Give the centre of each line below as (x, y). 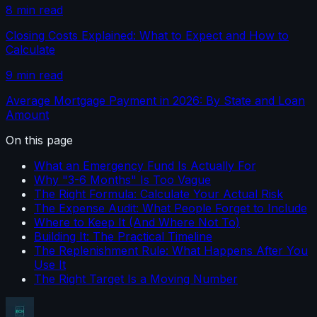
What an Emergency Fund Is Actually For (145, 166)
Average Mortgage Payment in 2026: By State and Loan (155, 101)
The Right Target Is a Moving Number (136, 279)
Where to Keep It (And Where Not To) (137, 223)
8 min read (34, 10)
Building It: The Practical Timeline (123, 237)
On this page (39, 140)
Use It (50, 265)
